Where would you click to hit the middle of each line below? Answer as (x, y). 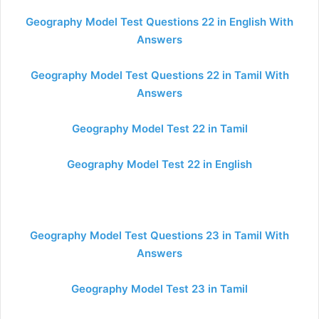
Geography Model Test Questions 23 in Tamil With (159, 235)
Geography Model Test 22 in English (159, 164)
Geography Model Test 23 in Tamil (159, 289)
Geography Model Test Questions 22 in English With (159, 22)
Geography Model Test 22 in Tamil (159, 129)
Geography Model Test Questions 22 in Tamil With (159, 75)
